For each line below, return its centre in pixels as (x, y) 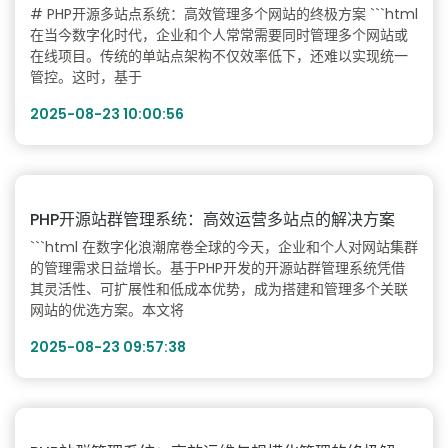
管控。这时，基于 (86, 77)
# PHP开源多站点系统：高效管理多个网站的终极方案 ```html (224, 14)
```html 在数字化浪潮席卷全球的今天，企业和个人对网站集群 (224, 247)
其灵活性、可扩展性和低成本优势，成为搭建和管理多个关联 (219, 289)
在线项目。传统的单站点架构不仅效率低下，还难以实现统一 (219, 56)
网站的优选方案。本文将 (107, 310)
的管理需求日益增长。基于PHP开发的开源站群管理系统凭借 (217, 268)
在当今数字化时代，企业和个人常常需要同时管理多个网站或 (219, 35)
